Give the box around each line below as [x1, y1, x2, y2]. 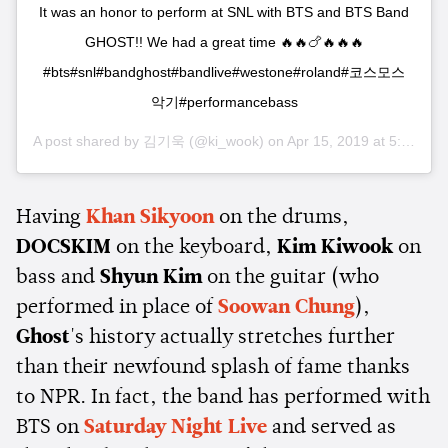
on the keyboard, [111, 238, 277, 259]
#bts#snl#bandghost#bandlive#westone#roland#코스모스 [43, 64, 405, 81]
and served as [267, 418, 396, 439]
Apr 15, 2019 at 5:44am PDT [287, 133, 401, 150]
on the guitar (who [202, 268, 379, 289]
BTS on [16, 418, 84, 439]
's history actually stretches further [70, 328, 395, 349]
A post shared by [33, 133, 143, 150]
